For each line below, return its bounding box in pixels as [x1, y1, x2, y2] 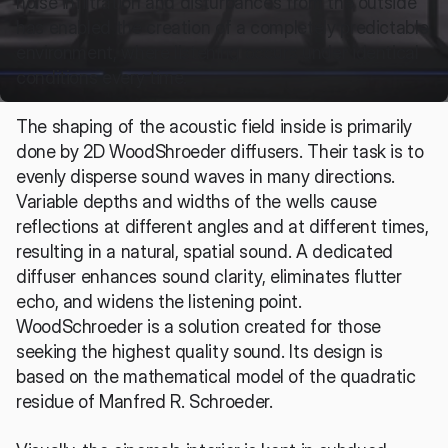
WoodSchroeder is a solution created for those [16, 316, 381, 337]
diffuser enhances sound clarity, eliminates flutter [16, 266, 402, 287]
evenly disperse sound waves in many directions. [16, 166, 396, 187]
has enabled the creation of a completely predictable [16, 17, 429, 38]
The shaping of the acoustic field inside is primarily [16, 116, 412, 137]
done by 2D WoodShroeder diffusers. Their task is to [16, 141, 424, 162]
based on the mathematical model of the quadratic [16, 366, 416, 387]
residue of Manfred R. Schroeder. [16, 391, 273, 412]
